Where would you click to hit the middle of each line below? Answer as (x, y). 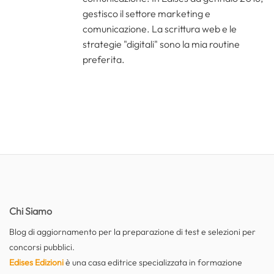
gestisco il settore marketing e (146, 13)
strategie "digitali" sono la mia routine (161, 44)
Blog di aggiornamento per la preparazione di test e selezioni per (132, 232)
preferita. (104, 59)
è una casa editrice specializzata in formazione (153, 263)
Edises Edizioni (36, 263)
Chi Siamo (31, 211)
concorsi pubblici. (42, 247)
